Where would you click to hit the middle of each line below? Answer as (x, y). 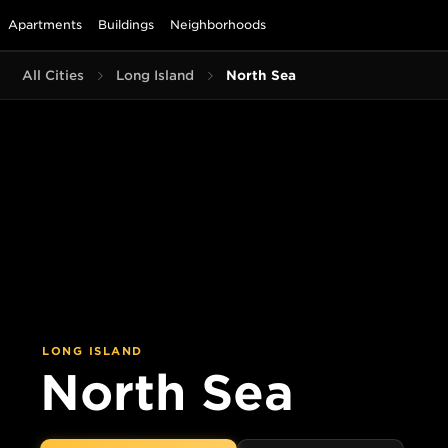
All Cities (53, 75)
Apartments (45, 24)
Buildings (126, 24)
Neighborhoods (218, 24)
